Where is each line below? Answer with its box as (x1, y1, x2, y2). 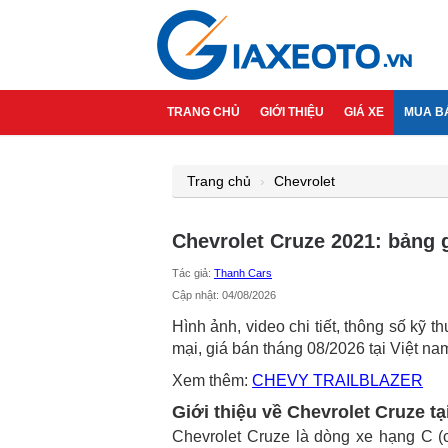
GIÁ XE (344, 105, 384, 119)
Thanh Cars (214, 267, 272, 279)
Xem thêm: (172, 372, 252, 389)
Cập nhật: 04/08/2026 (172, 289, 276, 301)
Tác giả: (172, 267, 214, 279)
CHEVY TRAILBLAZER (252, 372, 423, 389)
